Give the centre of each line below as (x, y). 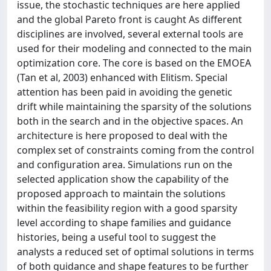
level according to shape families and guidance (124, 223)
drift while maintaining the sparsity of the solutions (134, 106)
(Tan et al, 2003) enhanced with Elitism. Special (122, 77)
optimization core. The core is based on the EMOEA (134, 63)
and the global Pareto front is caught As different (129, 19)
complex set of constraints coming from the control (135, 150)
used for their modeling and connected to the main (134, 48)
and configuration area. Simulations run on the (125, 165)
